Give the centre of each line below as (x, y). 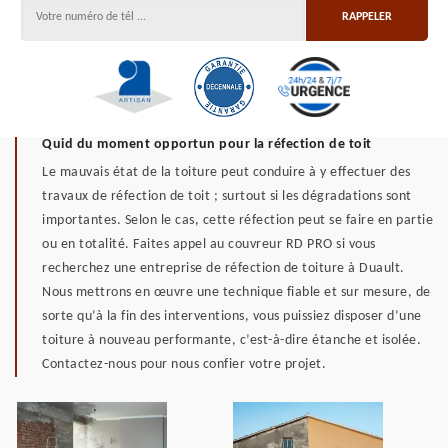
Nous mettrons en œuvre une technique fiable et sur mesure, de (236, 292)
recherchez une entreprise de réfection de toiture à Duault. (223, 268)
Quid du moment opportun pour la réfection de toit (207, 144)
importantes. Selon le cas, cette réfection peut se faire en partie (237, 220)
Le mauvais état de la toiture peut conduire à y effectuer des (226, 172)
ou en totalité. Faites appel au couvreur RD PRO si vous (209, 244)
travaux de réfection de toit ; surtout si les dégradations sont (227, 196)
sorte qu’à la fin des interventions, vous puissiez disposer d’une (232, 316)
